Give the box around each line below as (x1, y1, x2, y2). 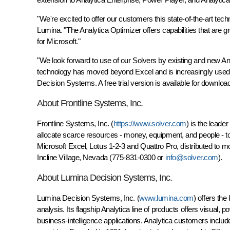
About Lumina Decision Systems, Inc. (37, 172, 172, 183)
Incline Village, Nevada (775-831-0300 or (37, 153, 165, 162)
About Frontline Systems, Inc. (37, 98, 143, 108)
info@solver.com (165, 153, 218, 162)
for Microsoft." (37, 37, 81, 46)
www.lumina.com (139, 194, 194, 202)
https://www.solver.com (113, 119, 186, 128)
